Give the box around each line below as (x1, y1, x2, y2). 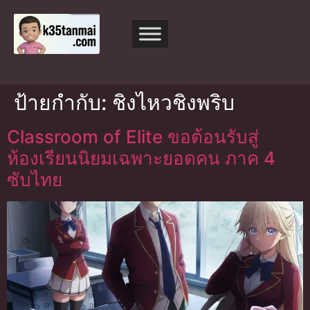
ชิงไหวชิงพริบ (112, 90, 235, 116)
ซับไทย (7, 169, 62, 191)
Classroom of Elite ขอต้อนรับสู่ (7, 126, 259, 148)
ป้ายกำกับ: (14, 90, 112, 116)
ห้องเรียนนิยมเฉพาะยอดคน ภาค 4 (7, 147, 275, 170)
